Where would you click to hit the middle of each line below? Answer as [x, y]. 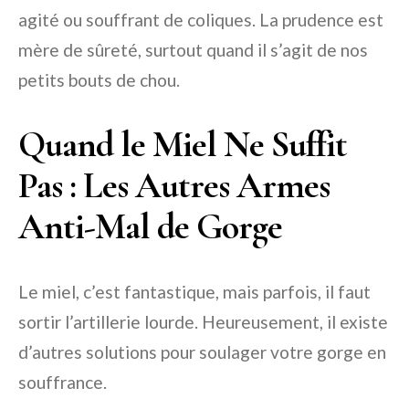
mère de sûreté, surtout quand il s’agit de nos [193, 49]
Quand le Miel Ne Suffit [183, 144]
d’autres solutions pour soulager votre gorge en [202, 351]
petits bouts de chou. [99, 79]
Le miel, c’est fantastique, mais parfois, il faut [194, 291]
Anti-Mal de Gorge [150, 226]
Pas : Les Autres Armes [174, 185]
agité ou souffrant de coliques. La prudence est [201, 19]
